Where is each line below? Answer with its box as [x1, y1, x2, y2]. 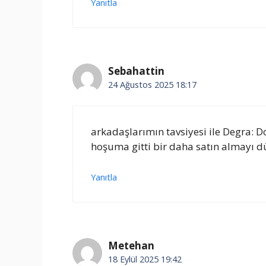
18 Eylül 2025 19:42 [108, 253, 182, 265]
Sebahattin [108, 64, 164, 78]
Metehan [108, 238, 154, 252]
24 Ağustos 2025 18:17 [108, 78, 197, 90]
